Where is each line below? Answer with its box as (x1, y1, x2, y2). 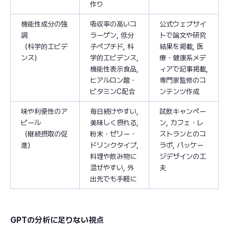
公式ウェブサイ (159, 19, 206, 28)
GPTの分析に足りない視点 (10, 215, 104, 225)
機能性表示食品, (90, 64, 139, 73)
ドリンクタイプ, (90, 141, 139, 149)
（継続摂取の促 (21, 129, 67, 138)
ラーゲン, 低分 (90, 31, 134, 39)
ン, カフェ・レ (159, 118, 203, 127)
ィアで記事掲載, (159, 64, 208, 73)
